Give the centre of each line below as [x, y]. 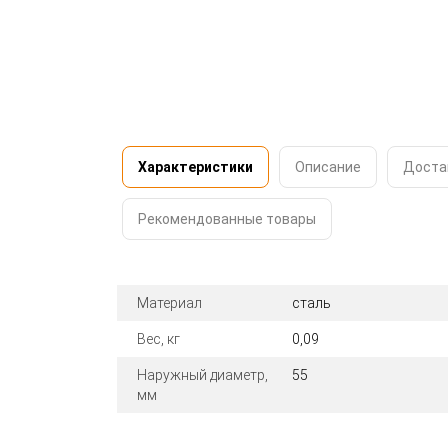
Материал [169, 302]
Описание [328, 166]
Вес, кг [158, 338]
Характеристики [195, 166]
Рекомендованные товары [227, 218]
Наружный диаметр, [202, 374]
